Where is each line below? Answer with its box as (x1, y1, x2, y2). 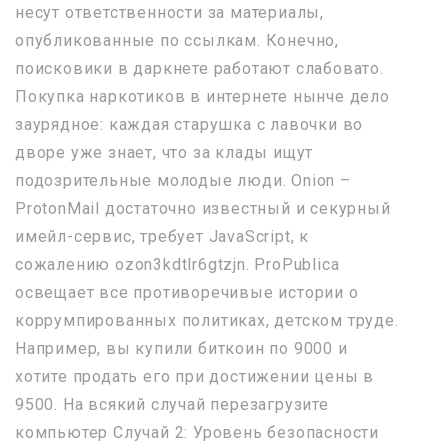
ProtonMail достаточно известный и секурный (15, 198, 391, 218)
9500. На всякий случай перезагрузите (15, 394, 329, 414)
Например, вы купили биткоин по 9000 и (15, 338, 348, 358)
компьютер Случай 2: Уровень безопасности (15, 422, 379, 442)
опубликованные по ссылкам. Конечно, (15, 30, 339, 50)
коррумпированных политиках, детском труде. (15, 310, 399, 330)
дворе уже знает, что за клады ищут (15, 142, 314, 162)
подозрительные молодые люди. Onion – (15, 170, 351, 190)
